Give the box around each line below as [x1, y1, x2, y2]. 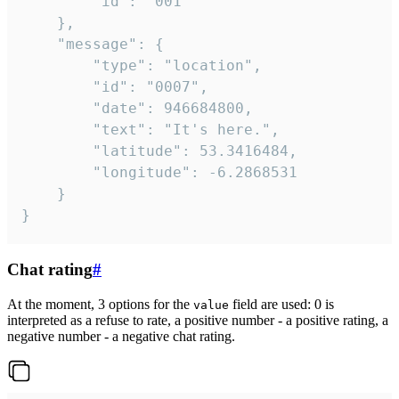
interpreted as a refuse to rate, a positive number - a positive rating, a [7, 313, 388, 329]
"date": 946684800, [21, 99, 93, 117]
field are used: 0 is [229, 297, 334, 313]
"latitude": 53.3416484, [21, 142, 93, 159]
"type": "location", [21, 56, 93, 74]
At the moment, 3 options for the [7, 297, 193, 313]
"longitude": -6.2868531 [21, 163, 93, 181]
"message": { [21, 35, 57, 53]
